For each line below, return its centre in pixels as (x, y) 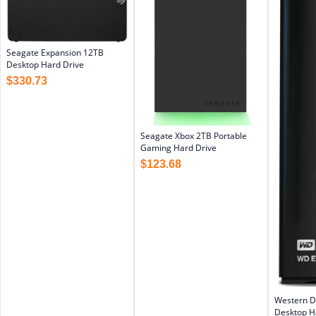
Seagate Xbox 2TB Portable (194, 136)
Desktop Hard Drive (45, 65)
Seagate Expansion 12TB (55, 53)
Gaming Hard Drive (178, 148)
